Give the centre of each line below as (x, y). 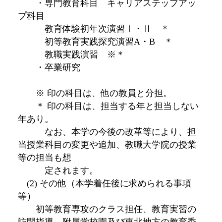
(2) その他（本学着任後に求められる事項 (104, 183)
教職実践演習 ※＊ (71, 54)
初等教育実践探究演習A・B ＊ (95, 41)
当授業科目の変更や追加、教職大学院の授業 (107, 144)
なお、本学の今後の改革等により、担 (107, 132)
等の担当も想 (44, 157)
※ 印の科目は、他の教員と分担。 (95, 93)
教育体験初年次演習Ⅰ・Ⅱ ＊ (93, 28)
